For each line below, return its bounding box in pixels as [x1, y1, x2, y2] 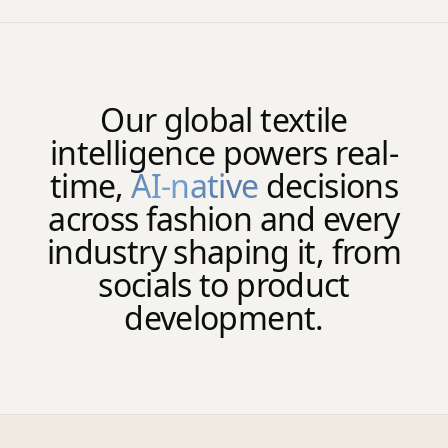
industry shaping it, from [47, 230, 401, 274]
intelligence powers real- [50, 131, 398, 175]
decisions [258, 164, 399, 208]
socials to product [98, 263, 350, 307]
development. [124, 296, 324, 340]
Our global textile [100, 98, 348, 142]
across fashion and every [48, 197, 400, 241]
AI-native [131, 164, 259, 208]
